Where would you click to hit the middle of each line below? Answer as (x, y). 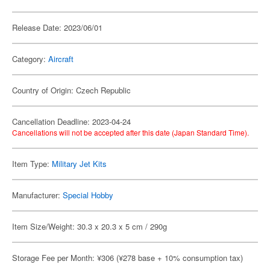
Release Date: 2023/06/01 (57, 27)
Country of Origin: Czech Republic (71, 90)
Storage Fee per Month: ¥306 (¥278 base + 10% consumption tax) (127, 258)
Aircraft (61, 59)
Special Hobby (88, 195)
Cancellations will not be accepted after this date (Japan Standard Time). (130, 132)
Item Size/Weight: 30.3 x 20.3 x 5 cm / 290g (89, 226)
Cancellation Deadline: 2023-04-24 (71, 121)
